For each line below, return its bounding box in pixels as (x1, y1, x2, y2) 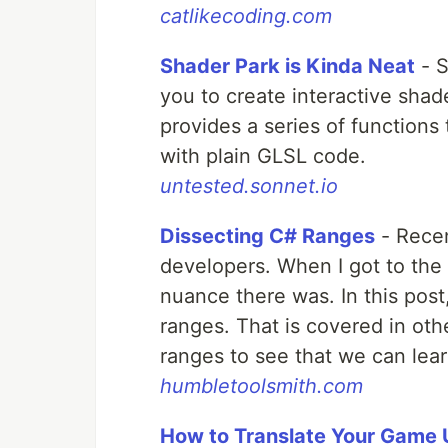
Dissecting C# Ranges (160, 224, 375, 248)
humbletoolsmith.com (160, 374, 363, 398)
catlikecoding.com (160, 4, 332, 28)
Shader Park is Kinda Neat (160, 54, 415, 78)
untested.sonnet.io (160, 174, 338, 198)
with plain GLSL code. (160, 144, 366, 168)
